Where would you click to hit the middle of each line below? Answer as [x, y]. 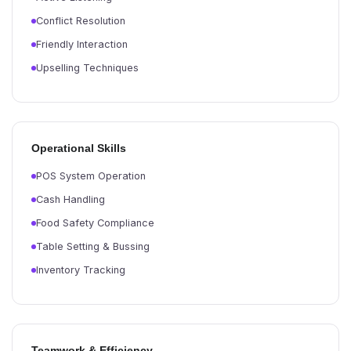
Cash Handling [71, 199]
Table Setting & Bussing [93, 246]
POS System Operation [91, 176]
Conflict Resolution [81, 21]
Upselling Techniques [87, 68]
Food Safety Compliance [95, 223]
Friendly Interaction [82, 44]
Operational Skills [79, 148]
